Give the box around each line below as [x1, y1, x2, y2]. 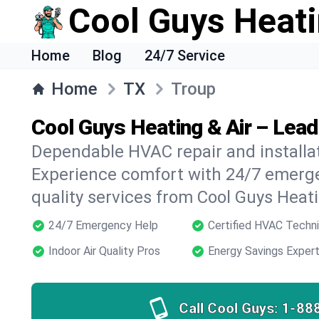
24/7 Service [145, 47, 225, 64]
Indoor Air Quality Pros [48, 244, 160, 258]
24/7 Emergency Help [48, 219, 158, 232]
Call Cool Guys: [178, 300, 278, 317]
